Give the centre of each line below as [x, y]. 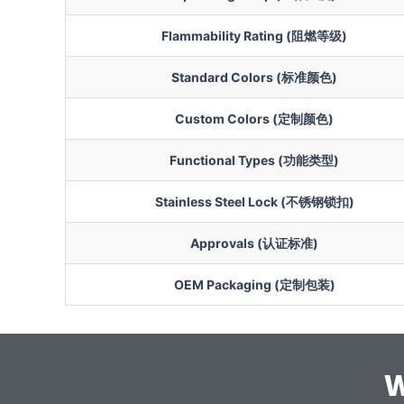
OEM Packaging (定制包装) [254, 284]
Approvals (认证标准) [254, 243]
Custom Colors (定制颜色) [254, 118]
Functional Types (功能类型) [254, 160]
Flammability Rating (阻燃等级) [254, 35]
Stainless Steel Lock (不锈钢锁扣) [254, 201]
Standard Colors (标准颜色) [254, 77]
